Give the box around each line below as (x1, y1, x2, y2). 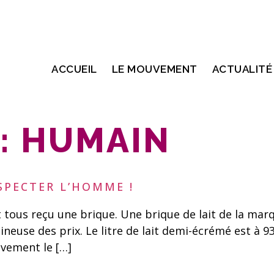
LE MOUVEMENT (111, 62, 198, 75)
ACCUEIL (51, 62, 97, 75)
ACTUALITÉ (212, 62, 273, 75)
